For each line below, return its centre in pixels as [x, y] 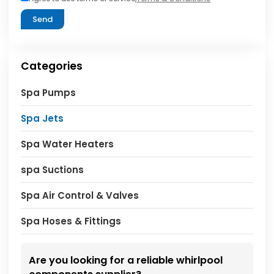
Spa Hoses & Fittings [71, 221]
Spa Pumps [49, 92]
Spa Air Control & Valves [80, 195]
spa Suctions [53, 169]
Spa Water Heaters [68, 144]
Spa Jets [43, 118]
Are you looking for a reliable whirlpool [125, 261]
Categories [52, 66]
